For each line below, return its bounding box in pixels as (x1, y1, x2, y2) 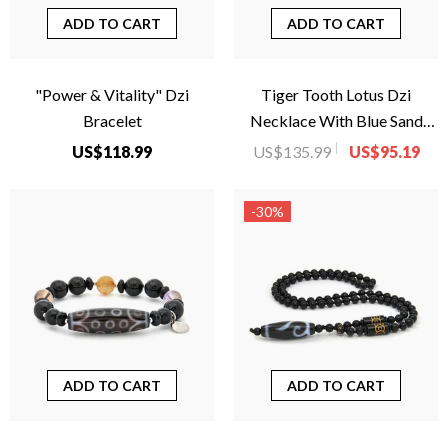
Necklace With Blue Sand (249, 110, 423, 130)
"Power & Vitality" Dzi (35, 84, 189, 104)
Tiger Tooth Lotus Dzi (261, 84, 411, 104)
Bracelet (82, 110, 142, 130)
